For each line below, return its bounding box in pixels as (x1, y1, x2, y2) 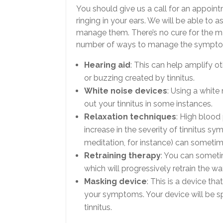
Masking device (84, 177, 147, 187)
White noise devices (84, 86, 167, 96)
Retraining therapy (84, 151, 161, 161)
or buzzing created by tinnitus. (84, 73, 195, 83)
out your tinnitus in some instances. (84, 99, 213, 109)
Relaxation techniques (84, 112, 176, 122)
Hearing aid (84, 60, 130, 70)
